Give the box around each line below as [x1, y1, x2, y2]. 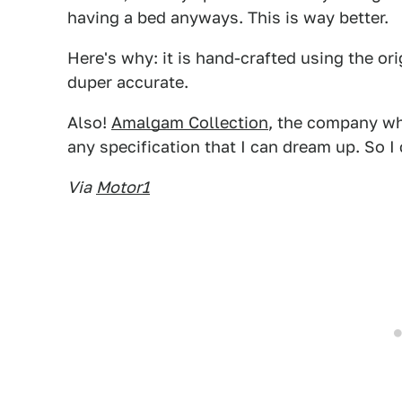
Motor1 [96, 178, 150, 197]
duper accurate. [67, 73, 188, 92]
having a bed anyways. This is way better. [67, 8, 389, 27]
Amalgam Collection [111, 113, 268, 132]
